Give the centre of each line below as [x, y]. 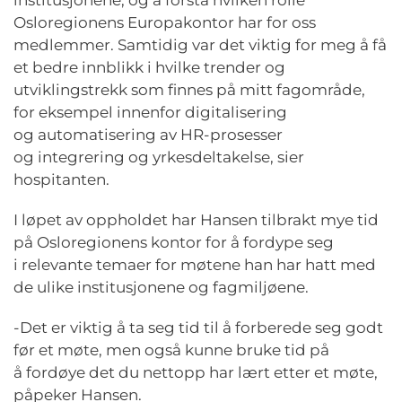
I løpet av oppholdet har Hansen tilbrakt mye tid [196, 220]
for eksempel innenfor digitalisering [150, 112]
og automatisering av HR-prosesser [148, 135]
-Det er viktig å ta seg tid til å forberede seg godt [198, 328]
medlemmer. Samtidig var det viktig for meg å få [200, 45]
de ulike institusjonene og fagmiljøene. [165, 287]
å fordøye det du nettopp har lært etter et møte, [196, 372]
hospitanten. [65, 179]
